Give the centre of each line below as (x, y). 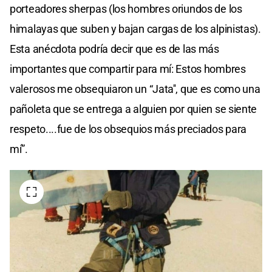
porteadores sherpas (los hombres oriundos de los (126, 8)
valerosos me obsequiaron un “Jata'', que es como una (135, 89)
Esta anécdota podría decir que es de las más (114, 49)
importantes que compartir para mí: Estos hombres (128, 69)
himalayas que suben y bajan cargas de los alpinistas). (135, 29)
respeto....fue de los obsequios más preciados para (128, 129)
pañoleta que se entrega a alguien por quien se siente (134, 109)
